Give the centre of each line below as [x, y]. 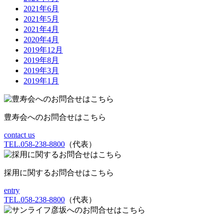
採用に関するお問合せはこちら [59, 173]
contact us [19, 135]
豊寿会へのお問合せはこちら [55, 117]
